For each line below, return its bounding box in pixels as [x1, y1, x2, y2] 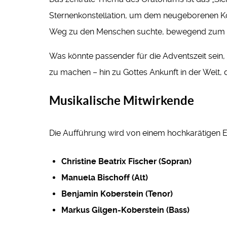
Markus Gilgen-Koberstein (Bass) [61, 205, 190, 215]
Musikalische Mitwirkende [49, 94, 194, 108]
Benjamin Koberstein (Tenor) [61, 189, 173, 199]
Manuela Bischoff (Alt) [61, 173, 148, 183]
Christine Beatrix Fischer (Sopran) [61, 157, 192, 167]
